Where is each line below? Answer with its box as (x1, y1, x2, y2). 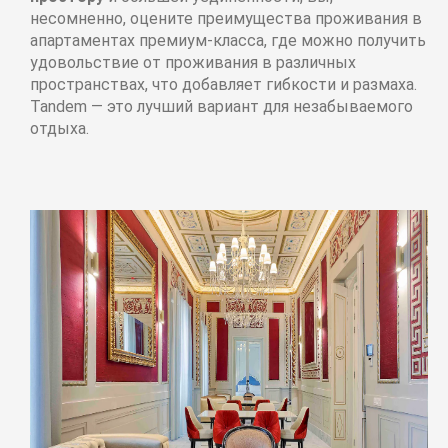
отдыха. (30, 118, 89, 138)
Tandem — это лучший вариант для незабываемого (30, 96, 413, 116)
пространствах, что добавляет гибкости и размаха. (30, 74, 417, 94)
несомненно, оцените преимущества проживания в (30, 8, 422, 28)
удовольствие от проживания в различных (30, 52, 356, 72)
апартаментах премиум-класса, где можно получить (30, 30, 426, 50)
